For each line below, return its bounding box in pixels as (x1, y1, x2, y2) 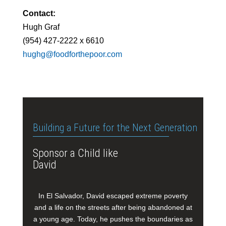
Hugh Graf (23, 23, 60, 32)
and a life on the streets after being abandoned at (34, 203, 192, 212)
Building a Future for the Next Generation (33, 122, 197, 134)
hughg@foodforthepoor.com (23, 50, 122, 59)
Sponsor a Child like (33, 147, 118, 160)
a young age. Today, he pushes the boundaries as (33, 215, 193, 223)
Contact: (23, 9, 55, 18)
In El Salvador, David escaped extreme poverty (38, 192, 188, 200)
